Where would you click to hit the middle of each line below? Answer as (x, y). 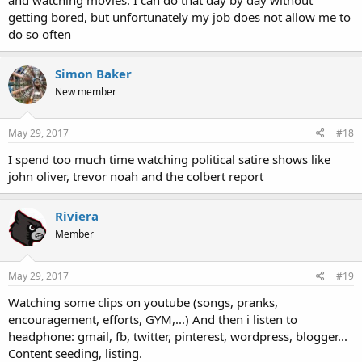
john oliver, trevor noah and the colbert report (136, 177)
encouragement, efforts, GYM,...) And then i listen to (153, 319)
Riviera (77, 216)
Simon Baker (93, 73)
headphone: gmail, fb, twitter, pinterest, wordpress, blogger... (178, 336)
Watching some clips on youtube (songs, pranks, (143, 302)
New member (86, 91)
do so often (40, 34)
